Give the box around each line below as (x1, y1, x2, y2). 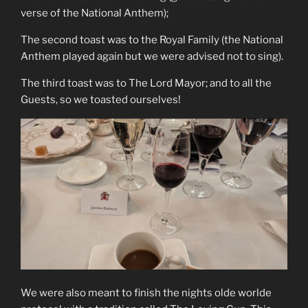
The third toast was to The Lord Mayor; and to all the (21, 76, 272, 89)
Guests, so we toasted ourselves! (21, 93, 181, 106)
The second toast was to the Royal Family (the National (21, 33, 283, 46)
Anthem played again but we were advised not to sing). (21, 49, 283, 63)
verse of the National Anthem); (21, 6, 168, 19)
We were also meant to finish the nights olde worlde (21, 287, 272, 300)
